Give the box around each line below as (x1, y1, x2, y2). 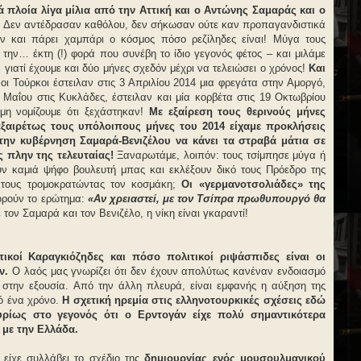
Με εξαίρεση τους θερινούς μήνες (148, 106, 326, 118)
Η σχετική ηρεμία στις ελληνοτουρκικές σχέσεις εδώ (62, 294, 326, 306)
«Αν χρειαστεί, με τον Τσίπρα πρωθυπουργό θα (87, 193, 326, 205)
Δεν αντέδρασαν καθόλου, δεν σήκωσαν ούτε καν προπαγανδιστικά (3, 19, 326, 31)
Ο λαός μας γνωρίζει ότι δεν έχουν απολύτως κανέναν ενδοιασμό (8, 265, 326, 277)
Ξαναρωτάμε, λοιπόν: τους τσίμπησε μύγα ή (113, 149, 326, 161)
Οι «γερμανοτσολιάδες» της (176, 178, 326, 190)
